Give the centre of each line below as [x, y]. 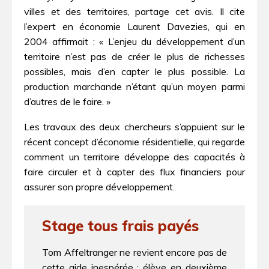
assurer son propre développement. [99, 187]
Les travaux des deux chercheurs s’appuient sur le [134, 127]
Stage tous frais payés [120, 226]
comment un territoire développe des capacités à [134, 157]
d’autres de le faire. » [67, 101]
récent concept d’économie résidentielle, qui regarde [134, 142]
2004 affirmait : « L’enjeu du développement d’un [134, 41]
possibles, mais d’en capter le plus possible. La [134, 71]
